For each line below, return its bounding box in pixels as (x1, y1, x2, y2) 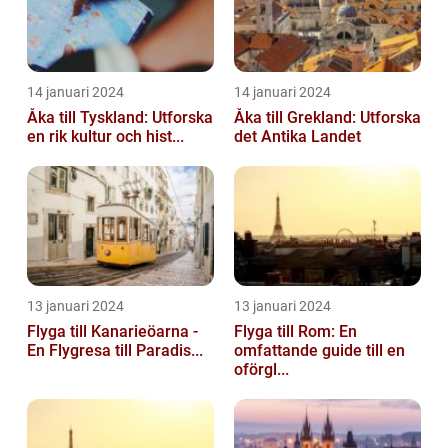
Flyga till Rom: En (234, 322, 357, 342)
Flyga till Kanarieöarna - (27, 322, 198, 342)
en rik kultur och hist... (27, 127, 184, 147)
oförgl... (234, 360, 289, 380)
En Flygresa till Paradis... (27, 341, 203, 361)
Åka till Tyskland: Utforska (27, 108, 213, 128)
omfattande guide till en (234, 341, 405, 361)
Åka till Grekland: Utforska (234, 108, 421, 128)
